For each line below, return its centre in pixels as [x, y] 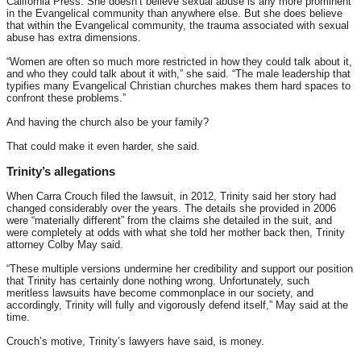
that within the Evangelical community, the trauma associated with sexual [178, 26]
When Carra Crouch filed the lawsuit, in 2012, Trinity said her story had [171, 197]
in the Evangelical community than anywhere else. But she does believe [174, 14]
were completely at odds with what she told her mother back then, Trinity [176, 233]
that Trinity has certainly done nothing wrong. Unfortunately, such [158, 281]
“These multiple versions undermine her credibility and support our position [180, 269]
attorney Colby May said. [65, 245]
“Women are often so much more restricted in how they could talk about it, [179, 62]
